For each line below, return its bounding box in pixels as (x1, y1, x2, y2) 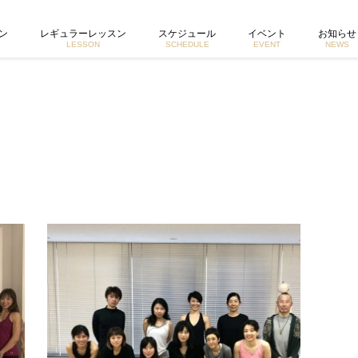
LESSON (66, 40, 100, 49)
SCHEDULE (165, 40, 209, 49)
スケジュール (158, 28, 216, 39)
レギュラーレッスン (40, 28, 126, 39)
